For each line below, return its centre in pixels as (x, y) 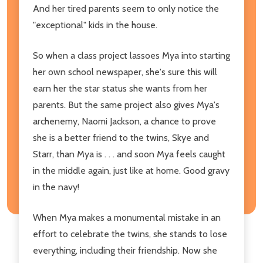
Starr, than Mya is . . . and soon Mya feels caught (129, 154)
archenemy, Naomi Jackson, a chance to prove (124, 121)
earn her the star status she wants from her (120, 88)
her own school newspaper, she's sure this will (125, 72)
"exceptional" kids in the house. (95, 25)
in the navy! (56, 187)
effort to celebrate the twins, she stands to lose (130, 234)
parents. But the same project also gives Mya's (126, 104)
